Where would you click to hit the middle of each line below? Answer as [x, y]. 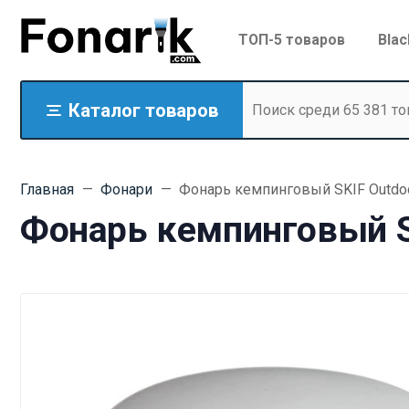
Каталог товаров [143, 110]
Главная [47, 189]
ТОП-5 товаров [291, 40]
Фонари [126, 189]
